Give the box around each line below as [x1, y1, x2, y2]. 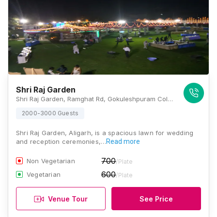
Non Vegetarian [27, 157, 75, 165]
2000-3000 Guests [22, 109, 79, 117]
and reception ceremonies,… [16, 138, 107, 145]
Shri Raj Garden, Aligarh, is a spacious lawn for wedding [16, 129, 194, 137]
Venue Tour [48, 194, 88, 203]
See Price [139, 194, 173, 203]
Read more [106, 138, 140, 145]
